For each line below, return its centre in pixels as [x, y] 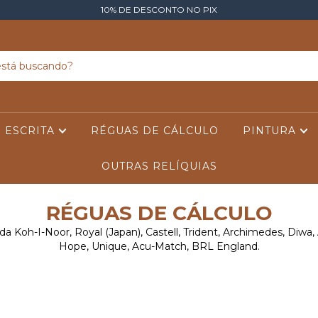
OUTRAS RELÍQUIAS [159, 166]
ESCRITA [31, 131]
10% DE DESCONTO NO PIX [159, 10]
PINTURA [271, 131]
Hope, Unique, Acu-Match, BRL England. [159, 246]
